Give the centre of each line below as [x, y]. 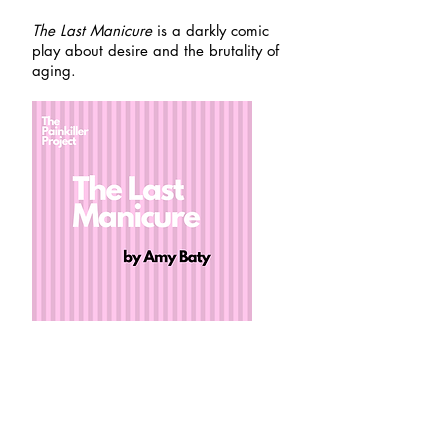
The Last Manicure [92, 30]
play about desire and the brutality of [155, 50]
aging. [54, 70]
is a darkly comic [210, 30]
